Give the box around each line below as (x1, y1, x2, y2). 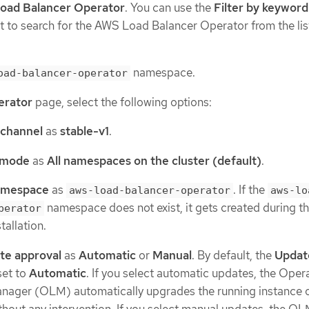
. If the (233, 182, 268, 198)
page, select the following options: (32, 94, 212, 110)
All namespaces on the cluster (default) (47, 152, 261, 168)
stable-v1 (60, 123, 109, 139)
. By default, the (192, 247, 275, 263)
